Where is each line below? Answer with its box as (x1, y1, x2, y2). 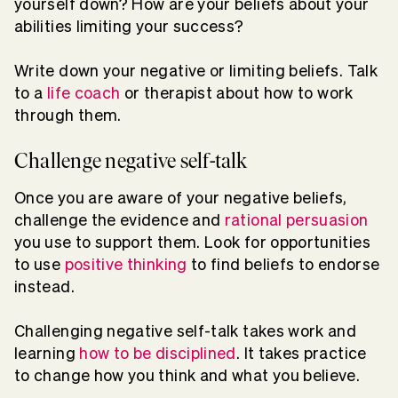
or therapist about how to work (120, 84, 354, 102)
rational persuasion (224, 211, 369, 229)
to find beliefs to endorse (187, 256, 380, 274)
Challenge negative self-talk (14, 147, 248, 174)
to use (14, 256, 65, 274)
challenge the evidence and (14, 211, 225, 229)
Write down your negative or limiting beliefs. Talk (14, 62, 378, 80)
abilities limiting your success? (14, 18, 248, 36)
